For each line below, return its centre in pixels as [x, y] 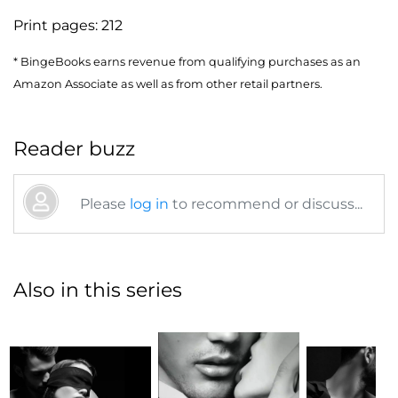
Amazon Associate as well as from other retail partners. [168, 84]
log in [149, 203]
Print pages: [57, 25]
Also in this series [98, 290]
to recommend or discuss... [266, 203]
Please [105, 203]
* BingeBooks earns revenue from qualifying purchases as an [187, 61]
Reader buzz [74, 148]
